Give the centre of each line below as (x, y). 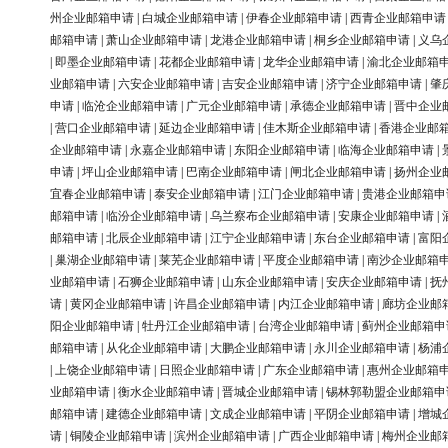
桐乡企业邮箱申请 (362, 40)
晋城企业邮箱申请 (270, 392)
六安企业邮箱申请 (166, 84)
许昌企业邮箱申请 (222, 304)
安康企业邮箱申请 (386, 216)
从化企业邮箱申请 (154, 348)
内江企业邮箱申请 (326, 304)
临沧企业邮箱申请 (130, 106)
